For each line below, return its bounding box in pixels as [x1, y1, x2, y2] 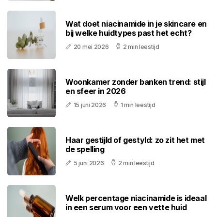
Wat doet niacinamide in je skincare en [65, 19, 207, 29]
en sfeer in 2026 [65, 86, 126, 96]
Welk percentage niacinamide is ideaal [65, 193, 207, 203]
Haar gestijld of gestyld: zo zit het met [65, 135, 205, 145]
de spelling [65, 144, 105, 155]
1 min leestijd [120, 101, 155, 109]
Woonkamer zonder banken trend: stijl [65, 77, 206, 87]
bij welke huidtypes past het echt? [65, 28, 192, 38]
